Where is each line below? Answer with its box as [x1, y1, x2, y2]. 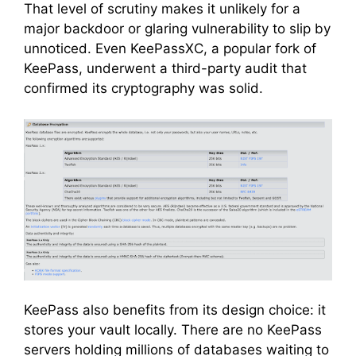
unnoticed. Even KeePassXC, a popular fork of [24, 41, 316, 56]
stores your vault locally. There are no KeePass [24, 322, 322, 338]
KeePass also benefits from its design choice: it [24, 302, 326, 318]
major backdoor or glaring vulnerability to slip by [24, 21, 331, 37]
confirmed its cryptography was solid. [24, 80, 267, 96]
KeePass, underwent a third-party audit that [24, 60, 307, 76]
